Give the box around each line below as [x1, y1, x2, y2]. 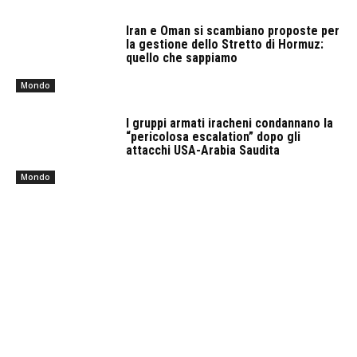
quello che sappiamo [126, 50, 238, 66]
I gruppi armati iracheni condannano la [126, 115, 334, 131]
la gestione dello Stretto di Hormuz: [126, 37, 324, 53]
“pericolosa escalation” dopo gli [126, 128, 301, 144]
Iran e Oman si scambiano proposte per [126, 23, 340, 39]
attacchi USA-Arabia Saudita [126, 142, 280, 158]
